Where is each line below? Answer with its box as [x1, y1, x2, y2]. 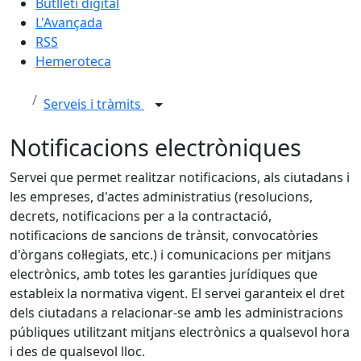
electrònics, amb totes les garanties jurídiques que [10, 265, 317, 283]
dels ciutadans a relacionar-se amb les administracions [10, 304, 343, 322]
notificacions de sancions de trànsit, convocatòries [10, 226, 318, 244]
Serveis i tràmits [44, 95, 144, 114]
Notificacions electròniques [10, 131, 301, 163]
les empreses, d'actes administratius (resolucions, [10, 188, 313, 205]
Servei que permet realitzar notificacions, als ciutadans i [10, 168, 350, 186]
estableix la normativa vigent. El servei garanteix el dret [10, 284, 345, 302]
